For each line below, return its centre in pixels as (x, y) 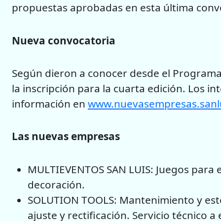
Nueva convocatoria (64, 40)
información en (50, 103)
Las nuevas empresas (67, 136)
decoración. (56, 184)
